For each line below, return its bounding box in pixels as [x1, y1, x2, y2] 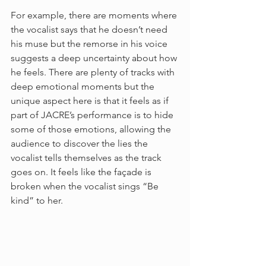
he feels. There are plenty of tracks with [11, 66, 177, 78]
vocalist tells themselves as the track [11, 152, 164, 163]
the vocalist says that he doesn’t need [11, 24, 170, 35]
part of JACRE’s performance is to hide [11, 109, 176, 121]
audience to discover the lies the [11, 138, 150, 149]
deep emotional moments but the [11, 81, 157, 92]
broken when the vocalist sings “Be [11, 180, 161, 192]
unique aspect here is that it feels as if [11, 95, 171, 106]
